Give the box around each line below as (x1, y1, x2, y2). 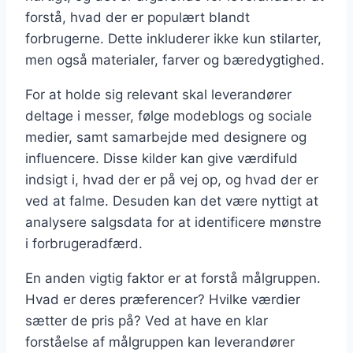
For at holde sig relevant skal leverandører (25, 86, 292, 102)
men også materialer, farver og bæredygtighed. (25, 51, 325, 68)
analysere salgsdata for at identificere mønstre (25, 214, 321, 230)
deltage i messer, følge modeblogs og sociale (25, 107, 312, 124)
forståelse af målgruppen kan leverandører (25, 333, 295, 350)
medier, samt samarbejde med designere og (25, 128, 307, 145)
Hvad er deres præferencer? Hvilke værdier (25, 291, 300, 307)
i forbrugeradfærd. (25, 235, 143, 251)
